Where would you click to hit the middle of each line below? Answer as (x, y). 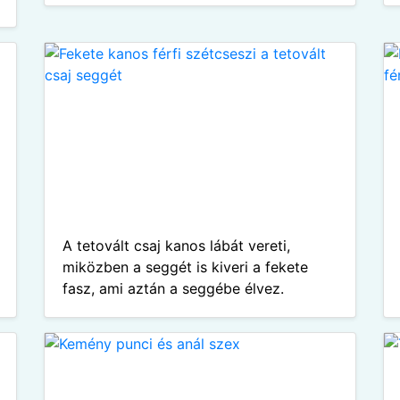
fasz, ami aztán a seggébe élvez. (173, 288)
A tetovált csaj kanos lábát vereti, (176, 246)
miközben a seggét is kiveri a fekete (185, 267)
